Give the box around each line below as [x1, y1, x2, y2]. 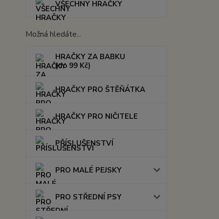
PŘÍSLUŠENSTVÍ [55, 138, 113, 148]
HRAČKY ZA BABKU [55, 51, 125, 62]
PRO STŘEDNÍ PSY [55, 192, 122, 202]
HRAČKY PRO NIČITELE [55, 111, 138, 121]
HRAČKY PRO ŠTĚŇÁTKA [55, 84, 145, 94]
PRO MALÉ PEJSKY [55, 165, 122, 175]
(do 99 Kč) [55, 60, 90, 70]
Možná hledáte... [25, 28, 81, 40]
